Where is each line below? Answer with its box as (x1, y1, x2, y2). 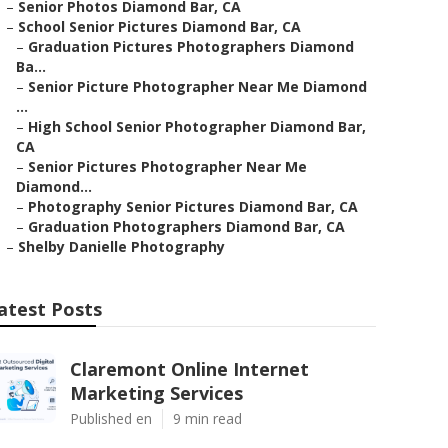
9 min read (173, 409, 242, 428)
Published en (70, 409, 152, 428)
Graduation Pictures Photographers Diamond (28, 37, 354, 56)
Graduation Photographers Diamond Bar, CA (28, 217, 345, 236)
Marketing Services (70, 381, 243, 405)
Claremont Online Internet (70, 357, 309, 381)
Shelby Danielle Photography (18, 237, 225, 256)
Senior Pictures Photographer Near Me (28, 157, 307, 176)
